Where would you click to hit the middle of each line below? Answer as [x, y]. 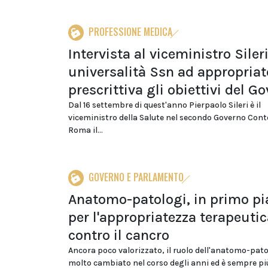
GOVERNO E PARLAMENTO [136, 177]
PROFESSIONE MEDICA [130, 32]
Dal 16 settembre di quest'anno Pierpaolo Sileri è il [165, 105]
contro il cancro [119, 235]
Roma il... [86, 130]
